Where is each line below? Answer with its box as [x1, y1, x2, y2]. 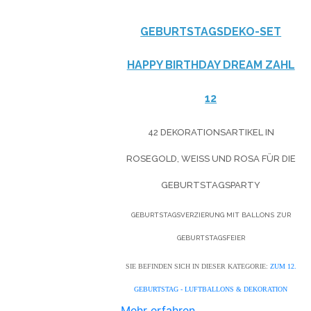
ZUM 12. [269, 262, 296, 270]
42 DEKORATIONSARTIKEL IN [147, 126, 274, 137]
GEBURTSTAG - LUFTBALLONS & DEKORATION [134, 285, 288, 293]
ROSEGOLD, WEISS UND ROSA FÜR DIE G [126, 153, 296, 164]
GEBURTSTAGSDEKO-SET [140, 24, 282, 38]
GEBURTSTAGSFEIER [176, 233, 245, 242]
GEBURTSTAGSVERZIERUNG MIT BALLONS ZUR [131, 210, 291, 219]
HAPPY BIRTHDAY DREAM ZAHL [126, 58, 295, 72]
